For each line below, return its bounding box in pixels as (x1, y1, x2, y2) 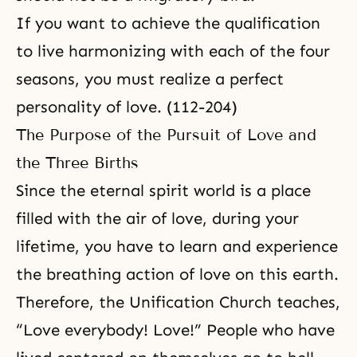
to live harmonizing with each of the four (16, 41, 330, 61)
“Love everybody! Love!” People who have (16, 320, 335, 339)
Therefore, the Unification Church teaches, (16, 292, 340, 312)
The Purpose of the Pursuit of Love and (16, 125, 316, 144)
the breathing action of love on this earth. (16, 265, 339, 284)
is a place (235, 181, 311, 200)
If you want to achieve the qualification (16, 14, 320, 33)
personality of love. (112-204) (16, 97, 237, 116)
